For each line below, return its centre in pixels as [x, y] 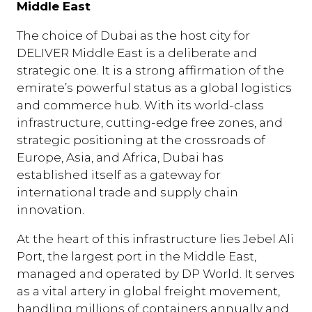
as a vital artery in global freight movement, [148, 290]
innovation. [50, 209]
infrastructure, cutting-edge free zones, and [150, 122]
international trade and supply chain [127, 192]
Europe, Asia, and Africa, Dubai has [120, 157]
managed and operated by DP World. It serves [156, 273]
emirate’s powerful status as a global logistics [154, 87]
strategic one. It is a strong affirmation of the [150, 70]
